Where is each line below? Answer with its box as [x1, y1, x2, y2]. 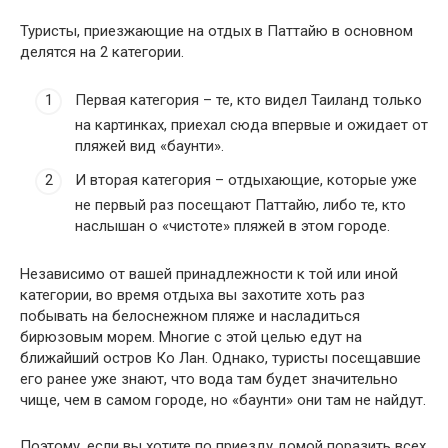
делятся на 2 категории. [20, 42, 184, 61]
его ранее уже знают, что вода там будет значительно [20, 369, 398, 388]
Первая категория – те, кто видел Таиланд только [75, 91, 422, 110]
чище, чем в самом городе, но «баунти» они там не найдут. [20, 390, 426, 409]
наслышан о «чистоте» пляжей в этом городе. [75, 216, 390, 235]
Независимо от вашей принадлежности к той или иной [20, 264, 398, 283]
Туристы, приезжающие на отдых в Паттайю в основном [20, 21, 413, 40]
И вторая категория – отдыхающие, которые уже [75, 170, 417, 189]
